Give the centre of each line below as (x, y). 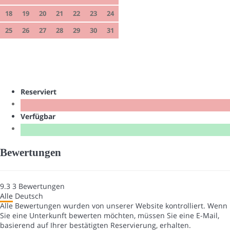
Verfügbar (40, 117)
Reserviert (41, 92)
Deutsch (29, 196)
